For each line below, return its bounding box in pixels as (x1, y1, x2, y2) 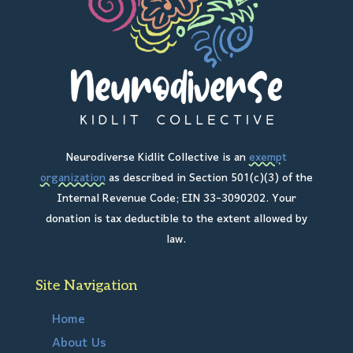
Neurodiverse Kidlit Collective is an (65, 145, 249, 170)
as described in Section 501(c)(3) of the (105, 165, 313, 191)
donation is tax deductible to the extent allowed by (45, 206, 307, 232)
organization (39, 165, 106, 191)
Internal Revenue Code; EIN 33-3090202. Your (56, 186, 296, 211)
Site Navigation (35, 277, 137, 294)
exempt (248, 145, 287, 170)
